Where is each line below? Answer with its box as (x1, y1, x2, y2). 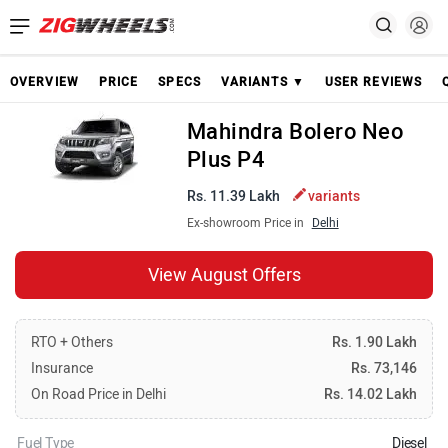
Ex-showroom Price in (186, 216, 307, 230)
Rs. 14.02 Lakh (324, 386, 417, 403)
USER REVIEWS (324, 75, 423, 89)
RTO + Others (31, 334, 113, 351)
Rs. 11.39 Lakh (186, 188, 283, 205)
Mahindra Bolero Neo (186, 118, 404, 145)
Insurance (31, 360, 93, 377)
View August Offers (147, 264, 301, 286)
